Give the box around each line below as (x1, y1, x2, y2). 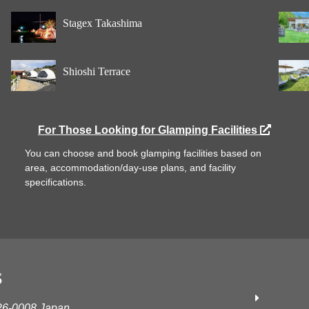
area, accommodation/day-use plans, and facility (25, 162, 236, 174)
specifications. (25, 177, 86, 188)
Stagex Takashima (63, 17, 142, 29)
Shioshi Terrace (63, 65, 130, 77)
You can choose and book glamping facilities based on (25, 148, 261, 159)
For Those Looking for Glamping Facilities (38, 123, 260, 136)
